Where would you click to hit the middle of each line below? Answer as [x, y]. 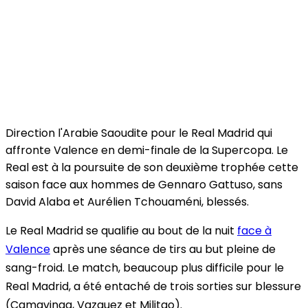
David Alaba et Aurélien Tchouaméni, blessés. [127, 201]
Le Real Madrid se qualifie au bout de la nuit [121, 230]
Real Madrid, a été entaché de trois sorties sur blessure [153, 286]
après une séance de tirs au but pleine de [163, 249]
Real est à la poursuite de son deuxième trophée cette [152, 167]
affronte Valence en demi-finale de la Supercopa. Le [147, 150]
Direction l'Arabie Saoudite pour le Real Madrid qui [139, 133]
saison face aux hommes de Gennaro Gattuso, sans [144, 184]
